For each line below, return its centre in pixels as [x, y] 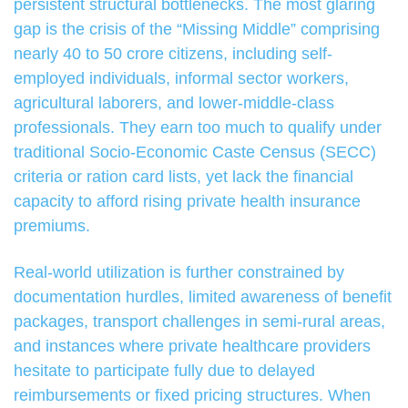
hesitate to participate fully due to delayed [164, 371]
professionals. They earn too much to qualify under [198, 128]
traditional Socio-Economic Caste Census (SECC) [195, 153]
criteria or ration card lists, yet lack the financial [184, 177]
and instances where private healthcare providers [192, 347]
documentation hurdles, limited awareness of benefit [203, 297]
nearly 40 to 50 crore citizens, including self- [173, 54]
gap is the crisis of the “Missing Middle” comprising [197, 30]
